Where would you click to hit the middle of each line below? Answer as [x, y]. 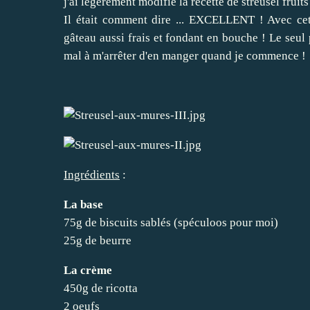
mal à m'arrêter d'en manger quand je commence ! [185, 55]
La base [83, 204]
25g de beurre [98, 240]
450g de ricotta [101, 288]
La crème [88, 270]
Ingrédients [92, 174]
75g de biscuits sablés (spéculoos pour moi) [171, 222]
